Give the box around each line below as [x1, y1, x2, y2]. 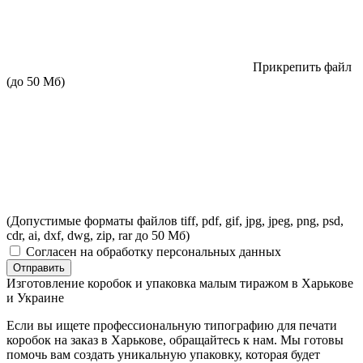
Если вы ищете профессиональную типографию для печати [6, 318, 337, 332]
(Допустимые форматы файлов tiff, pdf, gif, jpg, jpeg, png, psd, [6, 213, 344, 228]
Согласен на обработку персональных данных [26, 244, 281, 258]
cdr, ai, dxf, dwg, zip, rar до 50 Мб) [6, 228, 190, 242]
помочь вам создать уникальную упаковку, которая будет [6, 347, 320, 361]
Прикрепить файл [253, 59, 352, 74]
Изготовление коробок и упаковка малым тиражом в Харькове [6, 275, 353, 290]
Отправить [13, 261, 65, 274]
